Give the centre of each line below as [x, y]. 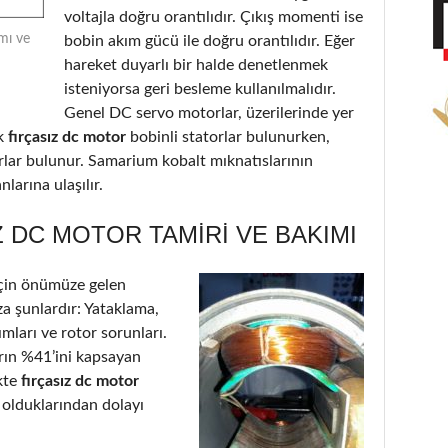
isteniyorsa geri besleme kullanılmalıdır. [200, 88]
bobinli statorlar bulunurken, [230, 136]
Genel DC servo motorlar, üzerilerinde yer [209, 112]
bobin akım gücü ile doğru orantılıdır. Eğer [209, 40]
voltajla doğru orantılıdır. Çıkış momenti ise [213, 16]
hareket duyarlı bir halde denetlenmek [196, 64]
